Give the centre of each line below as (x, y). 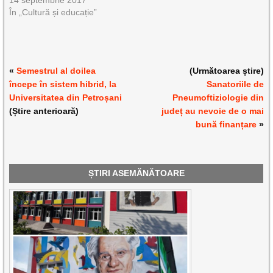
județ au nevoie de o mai (212, 111)
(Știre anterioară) (44, 111)
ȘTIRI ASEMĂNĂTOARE (136, 173)
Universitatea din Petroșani (66, 97)
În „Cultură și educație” (53, 12)
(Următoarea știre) (226, 70)
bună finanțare (226, 124)
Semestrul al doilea (56, 70)
